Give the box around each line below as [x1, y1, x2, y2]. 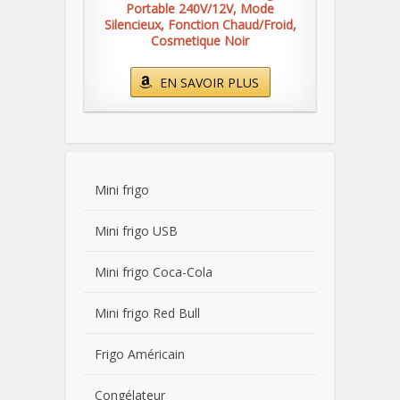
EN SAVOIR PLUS [159, 74, 259, 91]
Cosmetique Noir [151, 32, 249, 49]
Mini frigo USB [95, 222, 178, 239]
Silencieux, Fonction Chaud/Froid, [104, 16, 296, 33]
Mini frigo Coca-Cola [95, 263, 212, 280]
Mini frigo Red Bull [95, 304, 200, 321]
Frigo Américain [95, 346, 185, 362]
